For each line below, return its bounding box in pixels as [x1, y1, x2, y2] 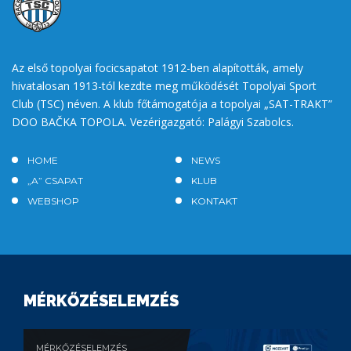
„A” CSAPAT [27, 174, 83, 186]
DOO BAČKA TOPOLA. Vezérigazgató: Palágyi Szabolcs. [12, 114, 294, 129]
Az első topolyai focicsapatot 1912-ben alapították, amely [12, 60, 303, 75]
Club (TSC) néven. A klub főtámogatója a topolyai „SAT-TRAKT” [12, 96, 332, 111]
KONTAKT [191, 194, 237, 207]
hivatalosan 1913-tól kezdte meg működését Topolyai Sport [12, 78, 317, 93]
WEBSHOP [27, 194, 79, 207]
